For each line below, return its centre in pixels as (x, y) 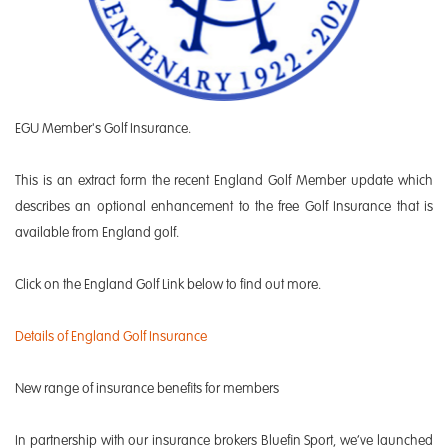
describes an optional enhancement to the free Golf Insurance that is (224, 206)
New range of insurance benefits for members (147, 388)
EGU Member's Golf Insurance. (103, 128)
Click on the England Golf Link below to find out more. (168, 284)
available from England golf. (97, 232)
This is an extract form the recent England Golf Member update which (224, 180)
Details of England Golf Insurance (111, 336)
